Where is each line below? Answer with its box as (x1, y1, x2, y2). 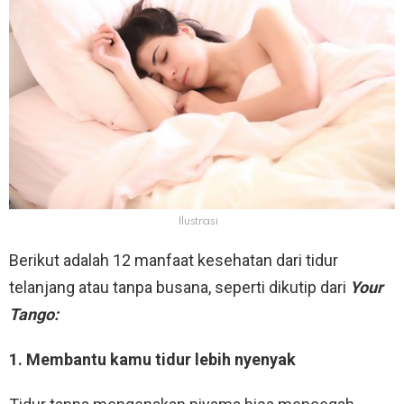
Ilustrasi (177, 216, 218, 228)
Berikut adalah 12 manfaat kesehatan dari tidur (9, 251, 338, 271)
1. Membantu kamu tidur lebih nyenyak (9, 350, 296, 370)
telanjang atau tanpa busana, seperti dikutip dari (9, 278, 350, 298)
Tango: (9, 305, 59, 325)
